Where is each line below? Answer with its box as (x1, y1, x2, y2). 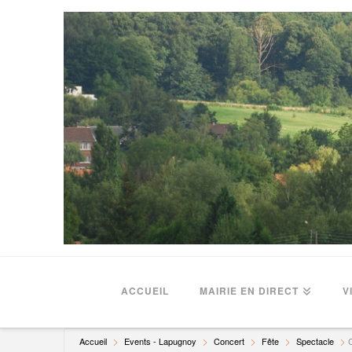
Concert (213, 334, 244, 347)
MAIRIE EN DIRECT (200, 283, 299, 298)
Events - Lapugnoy (123, 334, 196, 347)
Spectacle (295, 334, 334, 347)
